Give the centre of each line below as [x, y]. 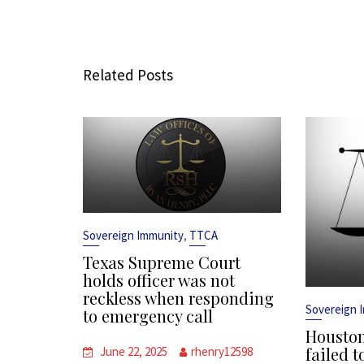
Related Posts [128, 75]
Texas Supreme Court [162, 262]
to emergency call [148, 316]
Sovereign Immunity [133, 235]
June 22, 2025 [134, 351]
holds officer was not [159, 280]
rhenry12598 [222, 351]
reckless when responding [178, 298]
